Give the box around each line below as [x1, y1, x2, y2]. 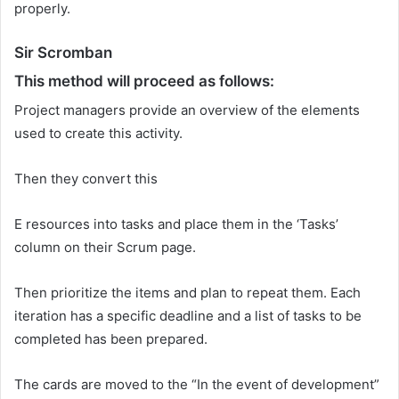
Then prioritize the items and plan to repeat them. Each [14, 284, 361, 302]
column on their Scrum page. [14, 239, 196, 256]
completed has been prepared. [14, 330, 208, 348]
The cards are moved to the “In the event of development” [14, 376, 379, 394]
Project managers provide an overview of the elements [14, 102, 360, 119]
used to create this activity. [14, 125, 183, 142]
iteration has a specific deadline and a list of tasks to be [14, 307, 362, 325]
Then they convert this [14, 170, 158, 188]
